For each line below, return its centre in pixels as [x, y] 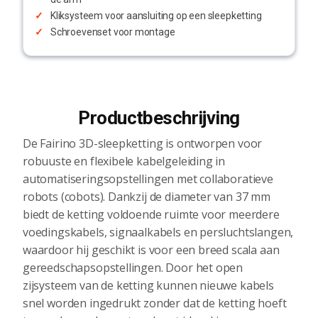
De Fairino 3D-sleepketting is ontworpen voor [143, 144]
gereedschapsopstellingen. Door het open [133, 268]
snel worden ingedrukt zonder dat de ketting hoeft [155, 303]
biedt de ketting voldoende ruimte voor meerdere [151, 215]
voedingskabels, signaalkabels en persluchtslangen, [158, 232]
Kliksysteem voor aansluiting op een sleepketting [156, 16]
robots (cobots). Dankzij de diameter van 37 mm [147, 197]
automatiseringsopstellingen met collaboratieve [148, 179]
